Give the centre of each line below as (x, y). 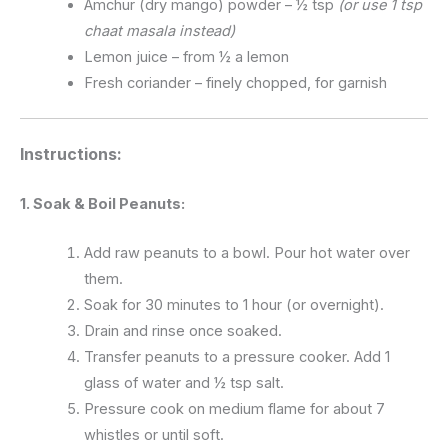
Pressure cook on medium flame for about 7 (234, 409)
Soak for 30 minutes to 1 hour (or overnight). (233, 305)
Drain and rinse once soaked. (182, 331)
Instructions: (71, 153)
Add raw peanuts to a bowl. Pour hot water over (246, 253)
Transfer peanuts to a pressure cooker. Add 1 (236, 357)
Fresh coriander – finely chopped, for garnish (235, 82)
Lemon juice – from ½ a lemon (186, 56)
